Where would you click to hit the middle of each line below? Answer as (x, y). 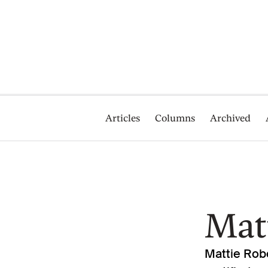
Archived (231, 118)
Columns (175, 118)
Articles (123, 118)
